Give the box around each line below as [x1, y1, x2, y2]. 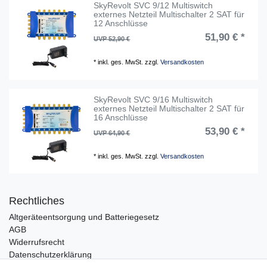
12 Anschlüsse [94, 18, 148, 29]
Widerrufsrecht [9, 237, 64, 247]
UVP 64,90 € [94, 129, 131, 136]
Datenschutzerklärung [9, 250, 92, 259]
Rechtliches [9, 195, 64, 207]
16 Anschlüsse [94, 112, 148, 122]
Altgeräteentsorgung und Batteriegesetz [9, 212, 159, 222]
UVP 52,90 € [94, 35, 131, 43]
